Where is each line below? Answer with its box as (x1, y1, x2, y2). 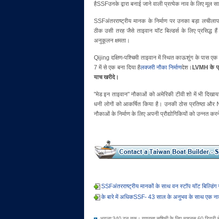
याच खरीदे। (94, 74, 119, 81)
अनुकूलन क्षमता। (94, 37, 130, 44)
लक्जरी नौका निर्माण (140, 64, 182, 71)
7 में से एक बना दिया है (94, 64, 140, 71)
